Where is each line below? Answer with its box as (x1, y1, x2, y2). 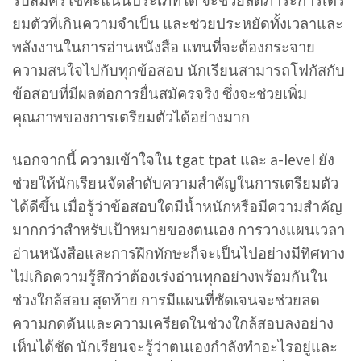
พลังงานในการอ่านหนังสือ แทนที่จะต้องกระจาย (12, 38, 315, 56)
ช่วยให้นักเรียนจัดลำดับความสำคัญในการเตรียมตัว (12, 173, 338, 192)
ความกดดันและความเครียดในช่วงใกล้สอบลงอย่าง (12, 313, 334, 332)
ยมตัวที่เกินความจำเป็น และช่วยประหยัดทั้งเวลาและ (12, 15, 343, 33)
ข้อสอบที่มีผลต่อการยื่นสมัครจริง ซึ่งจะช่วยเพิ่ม (12, 85, 307, 103)
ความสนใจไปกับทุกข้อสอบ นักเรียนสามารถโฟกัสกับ (12, 61, 345, 80)
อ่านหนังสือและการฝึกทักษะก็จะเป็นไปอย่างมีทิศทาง (12, 243, 345, 262)
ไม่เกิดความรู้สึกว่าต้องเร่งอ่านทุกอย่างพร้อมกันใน (12, 267, 328, 285)
